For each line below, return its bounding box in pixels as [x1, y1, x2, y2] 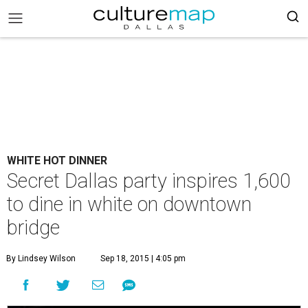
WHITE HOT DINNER [7, 154, 107, 167]
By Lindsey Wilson [6, 254, 76, 263]
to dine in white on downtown [7, 192, 252, 216]
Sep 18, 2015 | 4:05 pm [100, 254, 186, 263]
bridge [7, 216, 60, 239]
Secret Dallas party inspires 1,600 [7, 169, 291, 192]
